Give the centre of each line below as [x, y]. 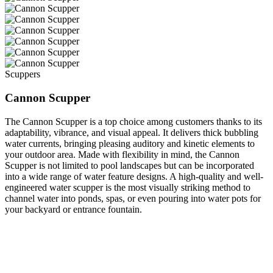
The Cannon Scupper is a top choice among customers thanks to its [133, 121]
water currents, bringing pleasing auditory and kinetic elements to [130, 143]
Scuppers [23, 74]
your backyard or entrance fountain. [73, 209]
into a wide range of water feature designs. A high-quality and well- [134, 176]
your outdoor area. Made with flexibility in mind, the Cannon [122, 154]
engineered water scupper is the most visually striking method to [128, 187]
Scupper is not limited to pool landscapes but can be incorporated [129, 165]
